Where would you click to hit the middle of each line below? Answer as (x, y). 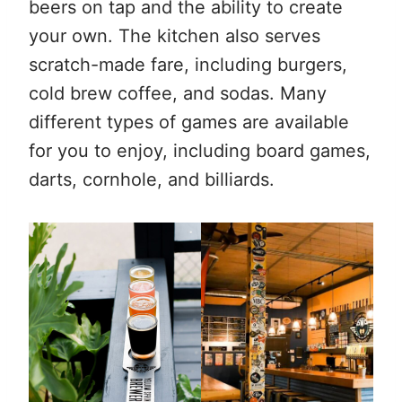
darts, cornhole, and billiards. (152, 179)
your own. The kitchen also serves (175, 35)
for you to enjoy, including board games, (200, 150)
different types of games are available (189, 122)
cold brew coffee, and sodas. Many (178, 93)
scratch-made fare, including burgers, (188, 64)
